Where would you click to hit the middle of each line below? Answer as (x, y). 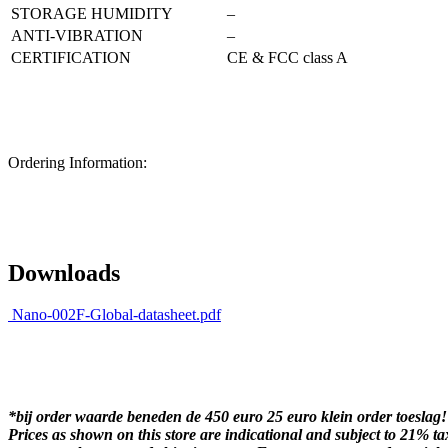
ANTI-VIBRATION (77, 35)
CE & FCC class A (287, 57)
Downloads (64, 272)
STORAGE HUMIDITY (92, 13)
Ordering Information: (77, 162)
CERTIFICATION (71, 57)
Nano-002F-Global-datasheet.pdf (114, 315)
